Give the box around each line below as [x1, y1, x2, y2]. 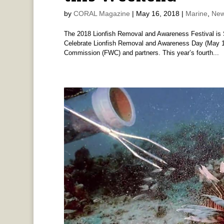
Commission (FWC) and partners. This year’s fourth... [63, 49, 219, 57]
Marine [185, 9, 207, 18]
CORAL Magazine [73, 9, 130, 18]
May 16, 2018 [135, 9, 179, 18]
